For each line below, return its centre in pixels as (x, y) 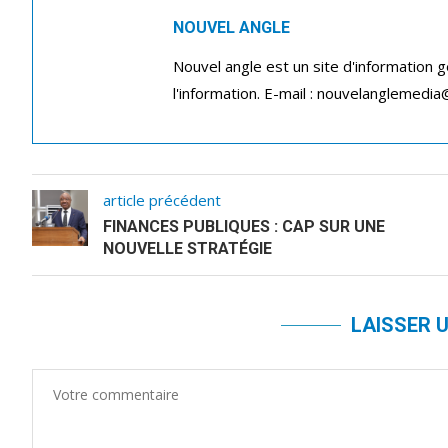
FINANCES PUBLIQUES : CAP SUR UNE (244, 226)
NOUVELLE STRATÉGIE (187, 248)
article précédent (162, 200)
